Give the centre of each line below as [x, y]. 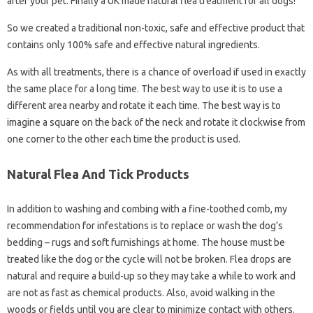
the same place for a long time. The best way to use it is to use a [145, 89]
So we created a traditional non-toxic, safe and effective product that [156, 28]
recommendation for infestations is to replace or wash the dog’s [145, 226]
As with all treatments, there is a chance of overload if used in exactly [156, 72]
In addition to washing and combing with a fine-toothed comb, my [147, 209]
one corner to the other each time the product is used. [124, 139]
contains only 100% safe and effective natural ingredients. [133, 45]
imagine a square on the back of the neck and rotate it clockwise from [156, 122]
